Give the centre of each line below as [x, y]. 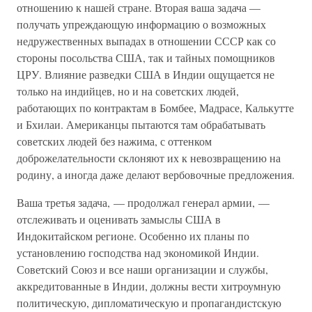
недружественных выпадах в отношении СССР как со [146, 41]
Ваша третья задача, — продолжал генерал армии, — [143, 202]
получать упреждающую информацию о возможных [141, 24]
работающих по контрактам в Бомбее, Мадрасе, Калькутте [155, 108]
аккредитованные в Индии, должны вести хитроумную [149, 286]
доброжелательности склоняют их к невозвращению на [149, 158]
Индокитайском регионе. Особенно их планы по [133, 236]
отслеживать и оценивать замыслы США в [119, 219]
